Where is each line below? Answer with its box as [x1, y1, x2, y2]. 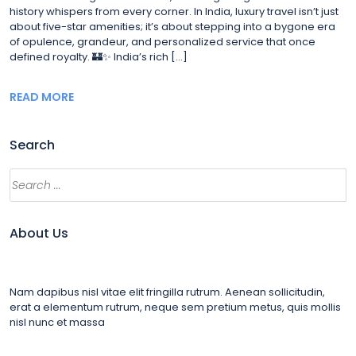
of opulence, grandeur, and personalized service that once [10, 34, 315, 49]
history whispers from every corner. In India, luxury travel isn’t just [10, 4, 339, 19]
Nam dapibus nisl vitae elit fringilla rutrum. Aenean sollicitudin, [10, 284, 325, 300]
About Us [10, 224, 68, 242]
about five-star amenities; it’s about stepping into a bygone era [10, 19, 335, 34]
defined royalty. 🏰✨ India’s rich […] [10, 49, 188, 64]
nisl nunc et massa [10, 315, 105, 330]
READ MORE [10, 89, 74, 105]
